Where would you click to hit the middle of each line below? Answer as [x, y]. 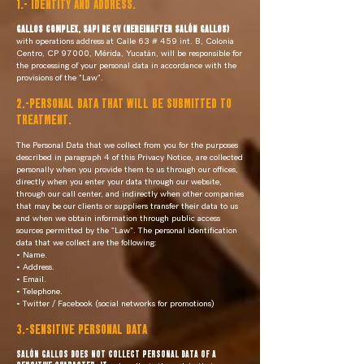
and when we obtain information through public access [118, 218]
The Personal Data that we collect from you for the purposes [127, 145]
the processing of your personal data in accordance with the [126, 65]
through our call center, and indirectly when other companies [130, 194]
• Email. [31, 279]
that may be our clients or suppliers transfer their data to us [127, 206]
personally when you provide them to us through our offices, [127, 169]
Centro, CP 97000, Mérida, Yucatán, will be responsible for [129, 53]
